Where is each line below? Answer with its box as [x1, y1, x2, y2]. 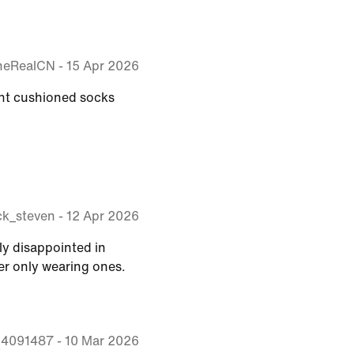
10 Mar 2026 [65, 333, 139, 348]
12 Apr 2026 [66, 209, 139, 223]
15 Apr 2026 [66, 58, 139, 73]
